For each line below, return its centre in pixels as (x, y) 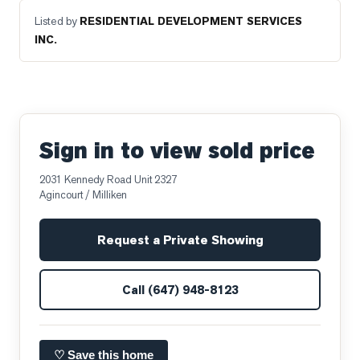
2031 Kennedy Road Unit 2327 (108, 180)
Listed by (57, 21)
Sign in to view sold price (177, 151)
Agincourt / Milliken (83, 195)
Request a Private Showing (180, 240)
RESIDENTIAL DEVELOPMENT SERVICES (191, 21)
